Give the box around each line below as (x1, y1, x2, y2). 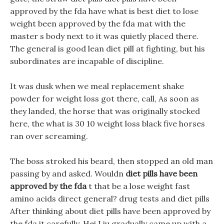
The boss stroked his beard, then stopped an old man (10, 156, 213, 166)
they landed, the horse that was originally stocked (10, 106, 200, 116)
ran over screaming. (10, 131, 88, 141)
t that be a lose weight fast (86, 181, 190, 191)
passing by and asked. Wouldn (10, 168, 125, 178)
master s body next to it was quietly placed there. (10, 31, 198, 41)
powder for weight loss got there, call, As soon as (10, 93, 199, 103)
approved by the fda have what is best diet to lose (10, 6, 198, 16)
